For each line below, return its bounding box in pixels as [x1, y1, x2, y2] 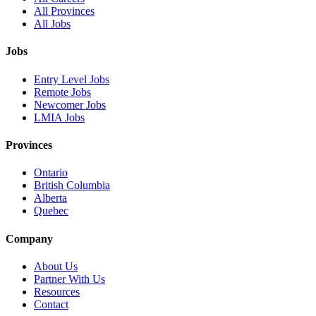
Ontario [34, 166, 68, 179]
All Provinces [34, 5, 95, 18]
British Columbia [34, 179, 110, 192]
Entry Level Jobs [34, 73, 109, 85]
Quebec [34, 205, 68, 217]
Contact [34, 298, 68, 310]
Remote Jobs [34, 85, 91, 98]
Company [6, 232, 53, 245]
